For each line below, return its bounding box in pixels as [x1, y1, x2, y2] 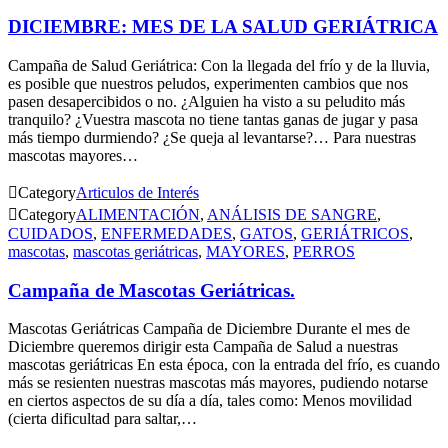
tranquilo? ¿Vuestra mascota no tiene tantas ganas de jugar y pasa [8, 110, 418, 128]
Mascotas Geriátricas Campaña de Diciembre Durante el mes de [8, 320, 410, 338]
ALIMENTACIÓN [76, 205, 200, 223]
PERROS [293, 242, 355, 260]
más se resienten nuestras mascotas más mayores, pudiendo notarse [8, 374, 428, 392]
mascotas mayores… [8, 146, 138, 164]
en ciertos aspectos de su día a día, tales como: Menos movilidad [8, 392, 412, 410]
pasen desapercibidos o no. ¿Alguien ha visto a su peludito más [8, 92, 405, 110]
